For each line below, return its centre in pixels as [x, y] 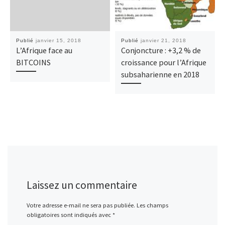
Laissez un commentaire [82, 185]
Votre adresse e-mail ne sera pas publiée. [81, 205]
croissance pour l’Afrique [163, 63]
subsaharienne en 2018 [160, 75]
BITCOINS [33, 63]
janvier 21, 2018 [163, 41]
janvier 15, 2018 [58, 41]
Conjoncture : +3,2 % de [161, 50]
